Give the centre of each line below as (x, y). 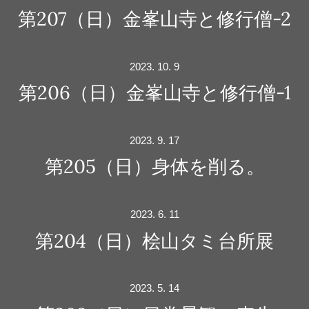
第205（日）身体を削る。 (154, 166)
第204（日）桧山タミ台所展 (154, 240)
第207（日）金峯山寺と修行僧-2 (154, 19)
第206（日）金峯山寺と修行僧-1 (154, 92)
